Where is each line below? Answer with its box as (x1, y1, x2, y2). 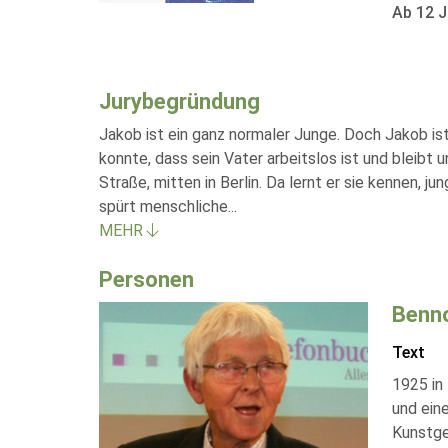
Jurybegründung (99, 89, 260, 114)
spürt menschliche (99, 197, 228, 216)
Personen (99, 267, 194, 292)
